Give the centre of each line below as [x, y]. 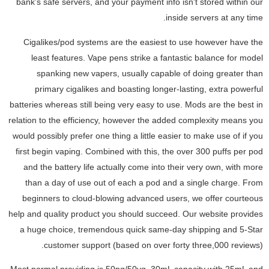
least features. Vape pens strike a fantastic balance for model [147, 57]
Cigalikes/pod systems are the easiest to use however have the [143, 42]
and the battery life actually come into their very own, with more [143, 167]
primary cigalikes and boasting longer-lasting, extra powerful [149, 89]
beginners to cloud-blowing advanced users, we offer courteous [143, 198]
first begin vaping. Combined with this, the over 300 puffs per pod [139, 151]
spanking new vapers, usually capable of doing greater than [150, 73]
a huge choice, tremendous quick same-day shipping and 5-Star [141, 229]
